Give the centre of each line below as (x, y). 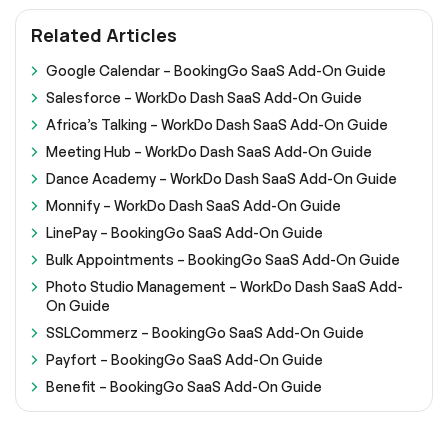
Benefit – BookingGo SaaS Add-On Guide (184, 386)
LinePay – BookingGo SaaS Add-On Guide (184, 232)
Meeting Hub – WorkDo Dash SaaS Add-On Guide (209, 151)
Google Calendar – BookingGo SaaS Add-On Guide (216, 70)
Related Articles (104, 34)
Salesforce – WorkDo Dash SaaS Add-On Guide (204, 97)
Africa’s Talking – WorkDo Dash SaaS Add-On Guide (217, 124)
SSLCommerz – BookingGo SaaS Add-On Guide (205, 332)
